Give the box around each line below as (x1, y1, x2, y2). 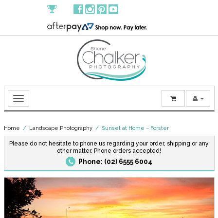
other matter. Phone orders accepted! (57, 147, 161, 154)
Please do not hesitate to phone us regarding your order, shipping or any (9, 140, 209, 147)
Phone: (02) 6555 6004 (78, 157, 152, 165)
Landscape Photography (29, 125, 92, 131)
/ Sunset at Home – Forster (92, 125, 169, 131)
